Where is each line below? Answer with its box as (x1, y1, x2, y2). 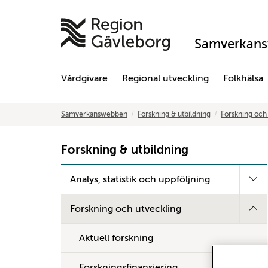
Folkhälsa (223, 73, 263, 84)
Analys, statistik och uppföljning (70, 174, 210, 185)
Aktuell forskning (79, 233, 153, 243)
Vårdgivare (61, 73, 108, 84)
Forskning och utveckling (70, 203, 181, 214)
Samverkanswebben (61, 110, 127, 118)
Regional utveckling (122, 73, 209, 84)
